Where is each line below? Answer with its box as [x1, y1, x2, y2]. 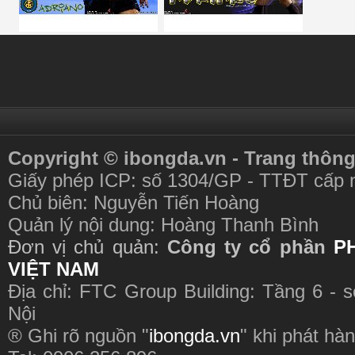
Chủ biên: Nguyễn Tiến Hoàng [8, 192, 259, 213]
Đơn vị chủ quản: [8, 236, 167, 258]
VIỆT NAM [8, 258, 99, 280]
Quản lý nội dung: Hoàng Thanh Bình [8, 214, 319, 235]
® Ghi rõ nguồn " [8, 325, 149, 346]
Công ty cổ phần [166, 236, 326, 258]
